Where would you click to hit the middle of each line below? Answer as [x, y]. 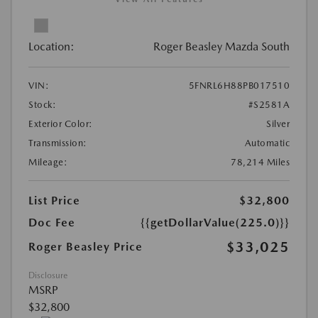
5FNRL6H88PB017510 [239, 85]
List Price [54, 200]
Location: [51, 46]
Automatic [267, 143]
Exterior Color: [61, 124]
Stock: [42, 104]
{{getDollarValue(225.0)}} [215, 222]
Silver [278, 124]
